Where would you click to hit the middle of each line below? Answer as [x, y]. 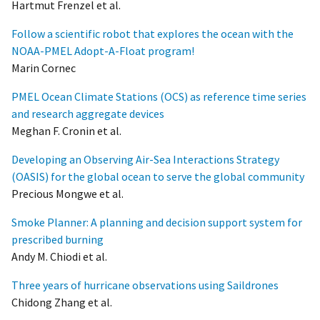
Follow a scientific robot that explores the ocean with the [152, 33]
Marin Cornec [44, 67]
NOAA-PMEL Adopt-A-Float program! [103, 50]
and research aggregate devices [88, 113]
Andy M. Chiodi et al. [59, 256]
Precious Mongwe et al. [67, 193]
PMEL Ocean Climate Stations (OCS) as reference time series [159, 96]
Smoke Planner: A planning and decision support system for [157, 222]
